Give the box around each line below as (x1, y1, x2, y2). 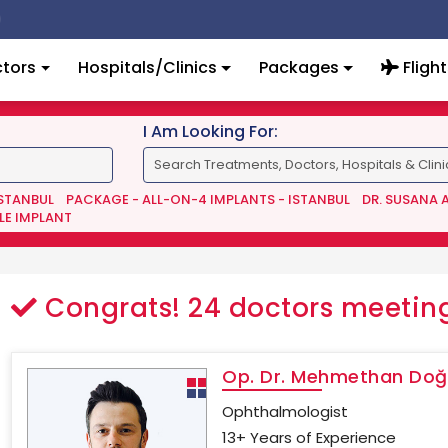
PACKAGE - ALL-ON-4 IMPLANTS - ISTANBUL (65, 190, 350, 209)
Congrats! (37, 290, 188, 326)
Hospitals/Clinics (78, 56, 218, 79)
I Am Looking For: (142, 120, 278, 143)
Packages (258, 56, 339, 79)
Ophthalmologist (222, 401, 349, 422)
